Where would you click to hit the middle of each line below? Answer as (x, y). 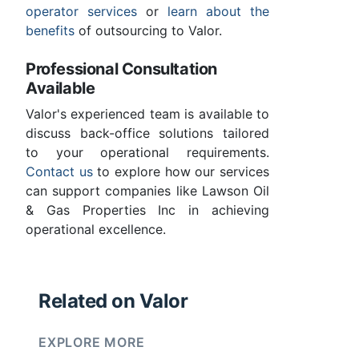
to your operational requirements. (147, 153)
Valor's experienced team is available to (147, 114)
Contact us (59, 172)
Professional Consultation (122, 69)
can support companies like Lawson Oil (147, 191)
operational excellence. (96, 230)
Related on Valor (113, 301)
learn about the (218, 12)
